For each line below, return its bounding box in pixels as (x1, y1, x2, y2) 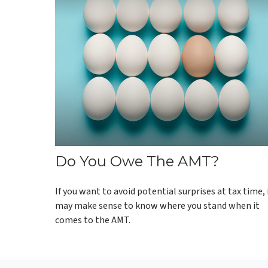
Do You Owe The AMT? (55, 153, 220, 170)
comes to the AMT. (55, 214, 130, 227)
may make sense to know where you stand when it (55, 199, 260, 213)
